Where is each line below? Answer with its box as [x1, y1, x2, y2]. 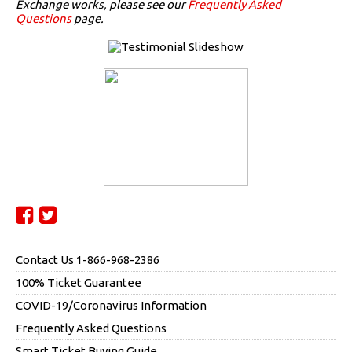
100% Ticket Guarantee [16, 275, 141, 289]
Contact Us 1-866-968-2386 [16, 252, 159, 266]
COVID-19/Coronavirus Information [16, 298, 207, 312]
